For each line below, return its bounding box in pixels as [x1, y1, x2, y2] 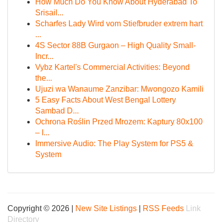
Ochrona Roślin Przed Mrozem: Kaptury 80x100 [35, 117, 203, 126]
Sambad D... [35, 107, 79, 115]
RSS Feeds [143, 204, 184, 213]
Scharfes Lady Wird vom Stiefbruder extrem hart [35, 19, 203, 28]
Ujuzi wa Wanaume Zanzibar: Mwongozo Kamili [35, 85, 204, 93]
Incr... [35, 52, 54, 60]
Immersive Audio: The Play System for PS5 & [35, 139, 193, 148]
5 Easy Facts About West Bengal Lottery [35, 96, 176, 104]
